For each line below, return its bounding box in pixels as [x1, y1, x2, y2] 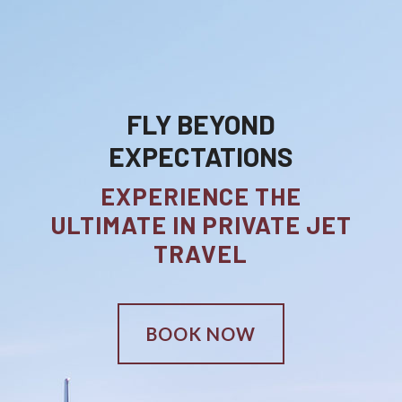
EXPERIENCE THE [100, 181, 301, 211]
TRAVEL [153, 239, 249, 268]
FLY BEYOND [126, 108, 275, 141]
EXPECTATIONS [108, 140, 293, 173]
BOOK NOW [145, 323, 256, 345]
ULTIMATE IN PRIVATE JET [49, 210, 352, 240]
